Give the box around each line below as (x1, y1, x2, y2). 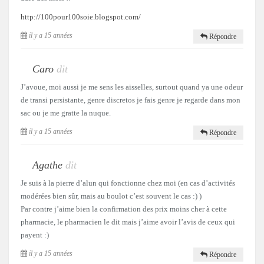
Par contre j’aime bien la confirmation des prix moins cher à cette (21, 204, 227, 214)
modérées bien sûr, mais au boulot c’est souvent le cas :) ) (21, 192, 202, 201)
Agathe (32, 159, 62, 171)
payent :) (21, 230, 49, 240)
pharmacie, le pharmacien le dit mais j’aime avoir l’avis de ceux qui (21, 217, 235, 227)
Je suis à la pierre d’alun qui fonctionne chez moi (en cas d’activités (21, 179, 235, 188)
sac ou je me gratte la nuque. (21, 108, 111, 118)
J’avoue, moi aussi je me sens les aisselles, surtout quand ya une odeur (21, 82, 243, 92)
